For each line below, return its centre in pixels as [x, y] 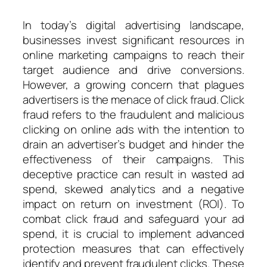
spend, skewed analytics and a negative [133, 189]
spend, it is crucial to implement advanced [133, 233]
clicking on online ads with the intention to [133, 129]
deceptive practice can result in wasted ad [133, 174]
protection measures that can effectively [133, 248]
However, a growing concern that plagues [133, 84]
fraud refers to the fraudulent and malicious [133, 114]
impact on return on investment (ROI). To [133, 204]
